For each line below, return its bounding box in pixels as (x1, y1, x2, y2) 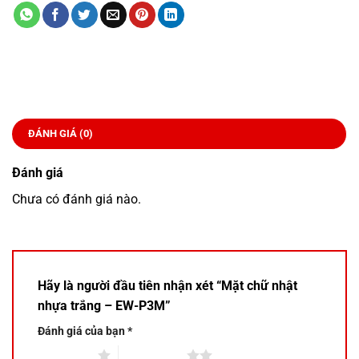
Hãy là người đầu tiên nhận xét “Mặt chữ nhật (38, 277, 297, 293)
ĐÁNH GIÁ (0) (28, 127, 93, 139)
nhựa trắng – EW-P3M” (38, 297, 174, 313)
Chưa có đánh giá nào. (12, 191, 141, 207)
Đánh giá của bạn (38, 324, 127, 338)
